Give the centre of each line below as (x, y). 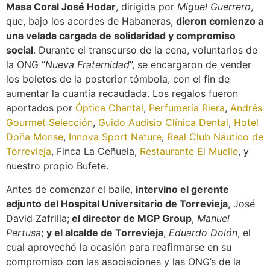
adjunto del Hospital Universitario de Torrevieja (117, 203)
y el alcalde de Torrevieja (105, 232)
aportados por (41, 108)
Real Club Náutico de (215, 137)
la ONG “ (26, 65)
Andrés (246, 108)
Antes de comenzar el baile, (71, 189)
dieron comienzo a (220, 21)
